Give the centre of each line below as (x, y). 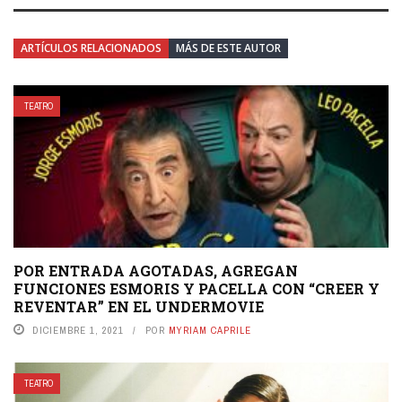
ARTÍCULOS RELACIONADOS (91, 48)
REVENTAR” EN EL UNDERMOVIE (139, 306)
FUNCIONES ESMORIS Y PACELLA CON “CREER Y (197, 288)
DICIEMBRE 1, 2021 (78, 330)
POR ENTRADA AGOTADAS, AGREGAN (156, 270)
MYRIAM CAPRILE (210, 330)
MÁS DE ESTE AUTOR (228, 48)
